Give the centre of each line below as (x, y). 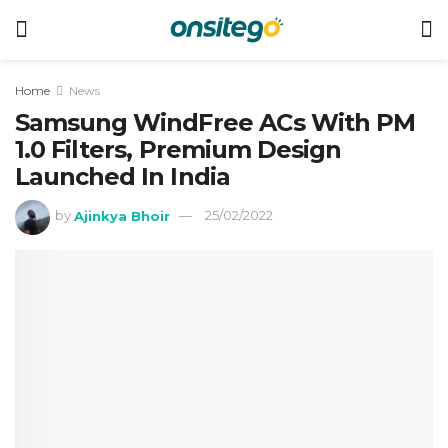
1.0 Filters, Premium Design (178, 149)
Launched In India (122, 176)
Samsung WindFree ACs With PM (215, 122)
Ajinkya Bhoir (122, 215)
